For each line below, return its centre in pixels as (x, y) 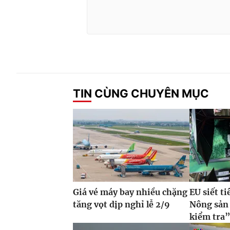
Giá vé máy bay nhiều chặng (130, 192)
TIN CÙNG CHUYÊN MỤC (141, 93)
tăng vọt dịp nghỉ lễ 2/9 (121, 205)
